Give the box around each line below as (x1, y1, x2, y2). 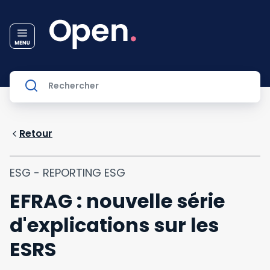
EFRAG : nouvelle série (10, 187, 225, 215)
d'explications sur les (10, 212, 219, 239)
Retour (19, 127, 52, 140)
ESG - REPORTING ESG (10, 165, 125, 180)
